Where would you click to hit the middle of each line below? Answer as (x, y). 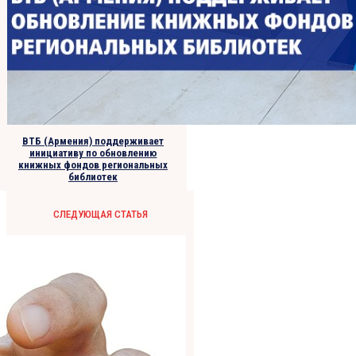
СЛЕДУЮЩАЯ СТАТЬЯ (100, 215)
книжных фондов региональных (93, 165)
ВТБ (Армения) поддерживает (93, 141)
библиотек (93, 177)
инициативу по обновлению (93, 153)
